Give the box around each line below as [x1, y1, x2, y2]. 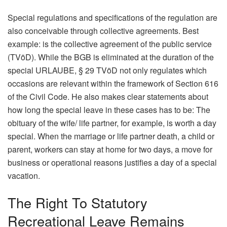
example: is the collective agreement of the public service [8, 37, 212, 50]
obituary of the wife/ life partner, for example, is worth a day [8, 117, 216, 129]
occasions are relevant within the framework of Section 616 [8, 77, 218, 89]
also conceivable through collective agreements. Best [8, 24, 199, 36]
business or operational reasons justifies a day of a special [8, 156, 217, 168]
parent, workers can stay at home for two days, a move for [8, 143, 212, 155]
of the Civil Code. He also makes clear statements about [8, 90, 208, 102]
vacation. [8, 169, 40, 181]
